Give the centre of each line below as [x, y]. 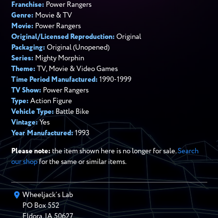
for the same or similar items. [82, 162]
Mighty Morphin [59, 58]
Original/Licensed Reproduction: [63, 37]
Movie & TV [53, 15]
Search [188, 151]
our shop [24, 162]
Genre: [22, 15]
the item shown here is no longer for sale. [114, 151]
